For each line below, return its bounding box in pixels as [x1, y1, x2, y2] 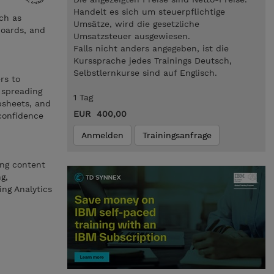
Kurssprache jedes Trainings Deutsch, [73, 56, 232, 65]
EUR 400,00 [73, 109, 127, 119]
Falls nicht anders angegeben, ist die [73, 43, 229, 53]
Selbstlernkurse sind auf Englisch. [73, 68, 217, 78]
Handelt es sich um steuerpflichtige [73, 7, 225, 17]
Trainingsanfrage [142, 130, 212, 140]
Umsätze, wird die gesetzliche [73, 19, 199, 29]
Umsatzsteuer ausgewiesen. [73, 31, 190, 41]
